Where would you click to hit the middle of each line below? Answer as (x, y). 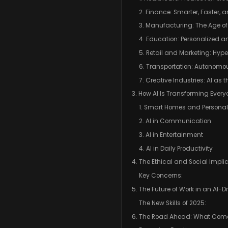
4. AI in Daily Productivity (176, 148)
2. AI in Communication (175, 121)
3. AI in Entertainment (171, 135)
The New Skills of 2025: (172, 203)
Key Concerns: (161, 176)
